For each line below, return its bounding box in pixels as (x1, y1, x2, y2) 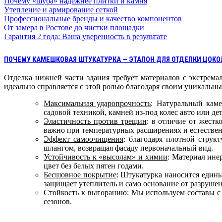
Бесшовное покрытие (44, 170, 116, 179)
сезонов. (44, 197, 72, 206)
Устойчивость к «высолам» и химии (44, 152, 167, 161)
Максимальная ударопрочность (44, 99, 151, 108)
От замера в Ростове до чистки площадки (4, 23, 144, 32)
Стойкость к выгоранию (44, 188, 127, 197)
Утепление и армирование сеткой (4, 5, 118, 14)
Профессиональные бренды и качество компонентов (4, 14, 182, 23)
